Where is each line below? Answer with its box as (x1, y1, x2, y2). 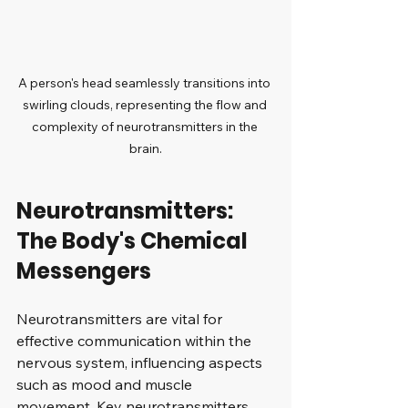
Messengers (16, 255, 151, 286)
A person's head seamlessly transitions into (18, 74, 273, 91)
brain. (129, 139, 162, 157)
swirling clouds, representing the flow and (22, 96, 270, 113)
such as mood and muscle (16, 374, 196, 393)
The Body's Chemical (16, 225, 252, 256)
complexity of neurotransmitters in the (31, 117, 260, 135)
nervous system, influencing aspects (16, 352, 266, 372)
